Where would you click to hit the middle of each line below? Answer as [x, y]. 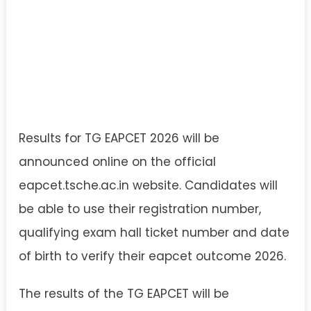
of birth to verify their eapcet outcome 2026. [152, 256]
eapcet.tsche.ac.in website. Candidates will [148, 185]
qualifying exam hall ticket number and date [154, 233]
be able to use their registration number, [140, 209]
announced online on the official [117, 162]
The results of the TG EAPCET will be [124, 294]
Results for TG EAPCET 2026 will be [119, 138]
